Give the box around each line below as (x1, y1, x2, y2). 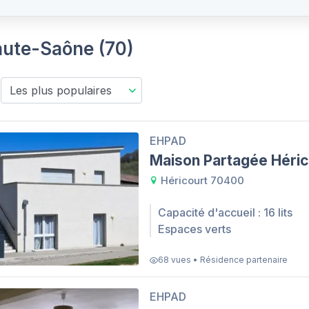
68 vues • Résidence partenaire (158, 255, 288, 266)
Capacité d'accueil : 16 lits (158, 206, 292, 220)
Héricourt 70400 (158, 173, 244, 187)
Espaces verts (158, 222, 231, 237)
